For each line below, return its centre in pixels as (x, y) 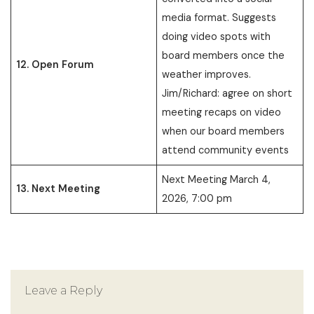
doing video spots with (217, 36)
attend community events (226, 150)
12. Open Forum (55, 64)
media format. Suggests (219, 17)
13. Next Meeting (59, 188)
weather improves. (207, 74)
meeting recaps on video (222, 112)
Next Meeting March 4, (217, 179)
